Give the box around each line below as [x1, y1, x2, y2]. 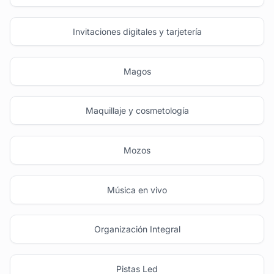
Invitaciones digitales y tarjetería [72, 26, 202, 37]
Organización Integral [94, 224, 180, 235]
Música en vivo [107, 184, 167, 195]
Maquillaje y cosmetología [85, 105, 189, 116]
